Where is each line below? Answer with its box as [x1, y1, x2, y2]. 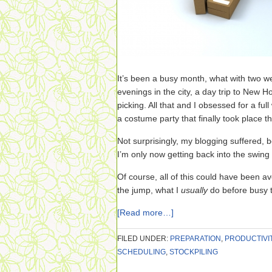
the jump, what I [117, 185, 181, 195]
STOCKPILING [169, 248, 218, 256]
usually [181, 185, 210, 195]
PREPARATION [170, 234, 221, 243]
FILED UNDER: [117, 234, 170, 243]
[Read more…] [117, 208, 174, 217]
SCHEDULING [117, 248, 166, 256]
